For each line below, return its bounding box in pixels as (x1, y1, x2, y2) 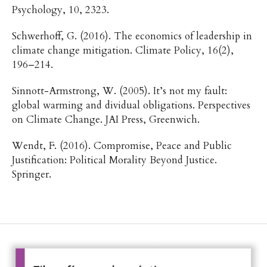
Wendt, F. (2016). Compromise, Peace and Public (11, 138, 232, 153)
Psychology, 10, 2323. (11, 2, 112, 17)
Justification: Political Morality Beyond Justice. (11, 153, 217, 167)
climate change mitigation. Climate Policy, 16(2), (11, 43, 234, 57)
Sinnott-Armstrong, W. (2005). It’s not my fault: (11, 83, 227, 98)
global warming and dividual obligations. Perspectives (11, 98, 250, 112)
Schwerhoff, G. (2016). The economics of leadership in (11, 29, 252, 43)
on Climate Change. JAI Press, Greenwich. (11, 112, 203, 126)
